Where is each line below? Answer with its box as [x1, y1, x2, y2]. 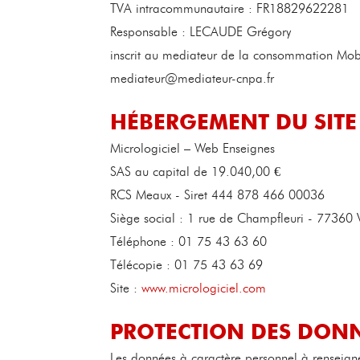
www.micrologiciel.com [141, 280, 266, 296]
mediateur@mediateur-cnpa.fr [110, 71, 274, 86]
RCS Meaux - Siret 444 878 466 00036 [110, 187, 325, 202]
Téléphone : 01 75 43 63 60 [110, 234, 267, 249]
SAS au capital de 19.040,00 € [110, 164, 280, 179]
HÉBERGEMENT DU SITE [110, 107, 357, 135]
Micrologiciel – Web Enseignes [110, 141, 275, 156]
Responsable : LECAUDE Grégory [110, 24, 291, 39]
